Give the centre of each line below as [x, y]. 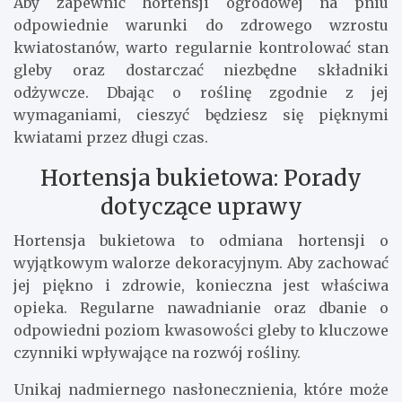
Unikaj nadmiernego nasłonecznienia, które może [201, 389]
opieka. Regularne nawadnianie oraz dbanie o [201, 307]
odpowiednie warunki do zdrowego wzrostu [201, 25]
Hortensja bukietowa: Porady [201, 177]
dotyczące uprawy [201, 206]
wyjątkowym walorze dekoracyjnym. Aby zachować [201, 262]
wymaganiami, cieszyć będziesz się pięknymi [201, 114]
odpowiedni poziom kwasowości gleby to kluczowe [201, 330]
